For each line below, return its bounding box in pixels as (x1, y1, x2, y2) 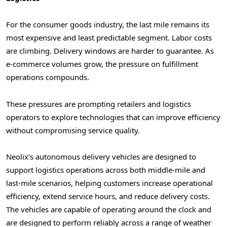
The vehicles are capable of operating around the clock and (6, 204, 211, 214)
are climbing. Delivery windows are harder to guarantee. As (6, 46, 214, 56)
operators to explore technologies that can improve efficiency (6, 111, 220, 122)
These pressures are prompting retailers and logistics (6, 98, 191, 109)
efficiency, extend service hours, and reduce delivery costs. (6, 191, 210, 201)
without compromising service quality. (6, 125, 140, 135)
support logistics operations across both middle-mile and (6, 164, 205, 175)
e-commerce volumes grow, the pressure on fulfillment (6, 59, 198, 69)
